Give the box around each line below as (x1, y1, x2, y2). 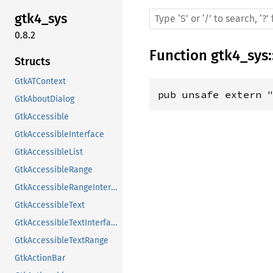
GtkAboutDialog (15, 93, 74, 104)
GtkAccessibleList (15, 146, 83, 157)
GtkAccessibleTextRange (15, 235, 108, 246)
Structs (15, 54, 51, 68)
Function (149, 47, 211, 64)
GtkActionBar (15, 252, 65, 263)
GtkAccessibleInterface (15, 129, 104, 140)
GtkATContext (15, 76, 66, 87)
